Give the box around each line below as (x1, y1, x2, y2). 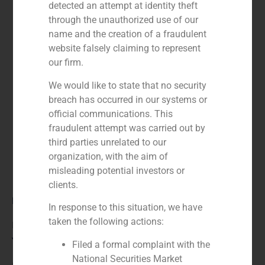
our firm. (49, 57, 84, 69)
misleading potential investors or (49, 164, 185, 176)
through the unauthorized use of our (49, 14, 199, 26)
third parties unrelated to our (49, 136, 167, 148)
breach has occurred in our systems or (49, 93, 208, 105)
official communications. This (49, 108, 173, 119)
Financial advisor (12, 219, 86, 231)
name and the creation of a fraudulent (49, 28, 207, 40)
